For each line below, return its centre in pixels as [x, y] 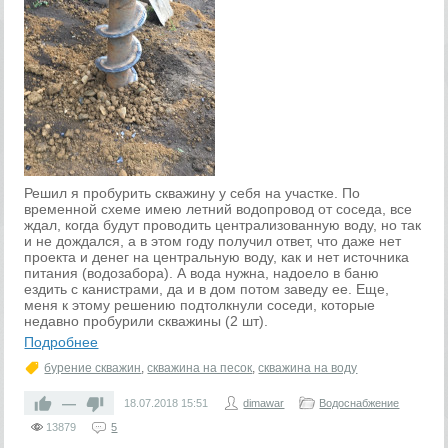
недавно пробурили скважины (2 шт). [146, 321]
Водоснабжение [359, 403]
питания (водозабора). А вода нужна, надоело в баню [202, 273]
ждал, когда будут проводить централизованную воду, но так [223, 225]
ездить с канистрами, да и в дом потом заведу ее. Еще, [207, 289]
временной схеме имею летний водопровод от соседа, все [218, 209]
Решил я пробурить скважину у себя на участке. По [192, 193]
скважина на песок [200, 368]
